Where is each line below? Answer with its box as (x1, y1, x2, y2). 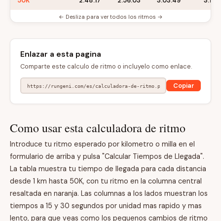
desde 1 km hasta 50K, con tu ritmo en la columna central (10, 177, 202, 185)
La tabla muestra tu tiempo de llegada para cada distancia (10, 164, 206, 173)
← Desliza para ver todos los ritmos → (58, 13, 163, 20)
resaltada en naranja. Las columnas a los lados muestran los (10, 189, 208, 198)
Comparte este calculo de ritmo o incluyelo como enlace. (20, 62, 192, 71)
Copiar (173, 81, 194, 90)
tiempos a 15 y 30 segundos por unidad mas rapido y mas (10, 201, 202, 210)
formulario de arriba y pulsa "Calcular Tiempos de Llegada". (10, 152, 204, 161)
